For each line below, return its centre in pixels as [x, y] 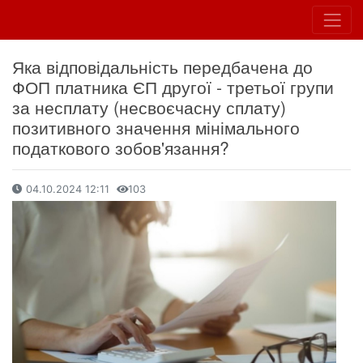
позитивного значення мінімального [156, 128]
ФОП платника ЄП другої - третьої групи [173, 87]
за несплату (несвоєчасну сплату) [149, 107]
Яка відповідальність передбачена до [162, 67]
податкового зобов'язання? [121, 148]
